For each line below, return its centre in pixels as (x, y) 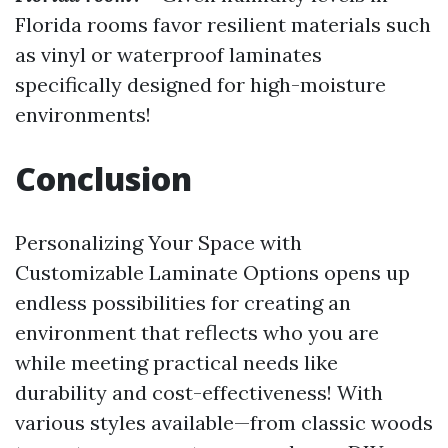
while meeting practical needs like (176, 362)
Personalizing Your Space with (158, 242)
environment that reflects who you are (197, 332)
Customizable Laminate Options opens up (212, 272)
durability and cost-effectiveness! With (199, 392)
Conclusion (103, 178)
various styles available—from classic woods (224, 422)
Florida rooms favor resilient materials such (223, 24)
